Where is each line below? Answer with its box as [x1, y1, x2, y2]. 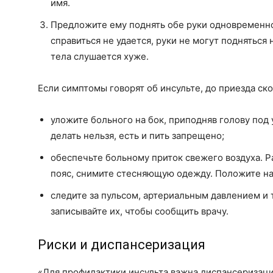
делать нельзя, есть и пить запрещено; [51, 130, 224, 141]
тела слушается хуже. [51, 51, 149, 62]
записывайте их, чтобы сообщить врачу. [51, 205, 229, 217]
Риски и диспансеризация [38, 237, 205, 252]
